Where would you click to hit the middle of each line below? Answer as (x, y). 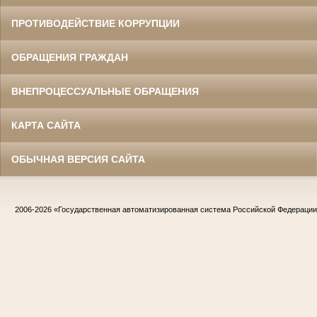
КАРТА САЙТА (46, 126)
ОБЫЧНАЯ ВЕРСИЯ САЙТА (78, 160)
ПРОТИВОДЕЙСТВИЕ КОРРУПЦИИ (96, 24)
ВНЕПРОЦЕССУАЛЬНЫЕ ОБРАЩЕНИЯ (105, 92)
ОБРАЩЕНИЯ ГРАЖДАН (70, 58)
